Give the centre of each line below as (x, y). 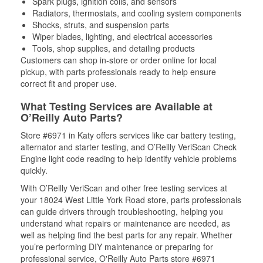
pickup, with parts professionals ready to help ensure (118, 71)
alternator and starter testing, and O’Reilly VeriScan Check (129, 146)
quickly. (34, 170)
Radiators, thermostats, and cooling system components (137, 13)
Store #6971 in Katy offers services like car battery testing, (128, 135)
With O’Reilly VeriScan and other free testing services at (124, 188)
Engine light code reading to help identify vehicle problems (129, 158)
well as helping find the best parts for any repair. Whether (127, 235)
